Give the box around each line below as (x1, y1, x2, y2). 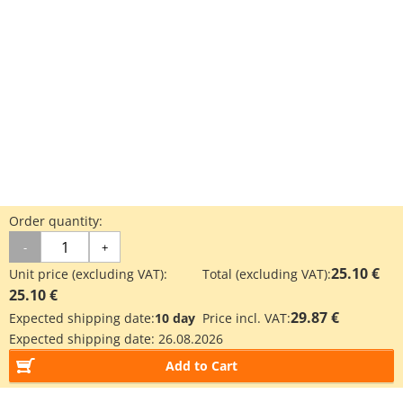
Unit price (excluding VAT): (9, 265, 167, 282)
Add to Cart (166, 357, 237, 374)
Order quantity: (9, 212, 103, 229)
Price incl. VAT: (202, 309, 291, 327)
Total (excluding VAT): (202, 265, 331, 282)
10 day (155, 309, 195, 327)
